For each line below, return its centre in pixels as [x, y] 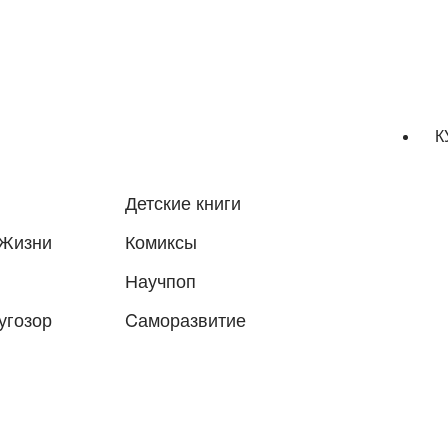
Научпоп [160, 280]
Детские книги [183, 202]
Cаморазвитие [185, 319]
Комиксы [161, 241]
